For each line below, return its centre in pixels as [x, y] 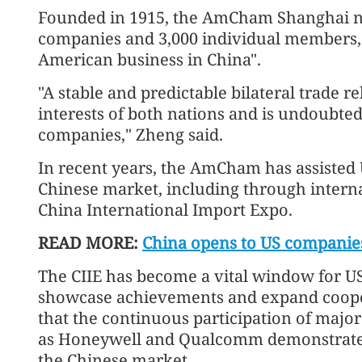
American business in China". [149, 59]
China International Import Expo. [165, 209]
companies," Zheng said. [130, 134]
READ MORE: [90, 242]
